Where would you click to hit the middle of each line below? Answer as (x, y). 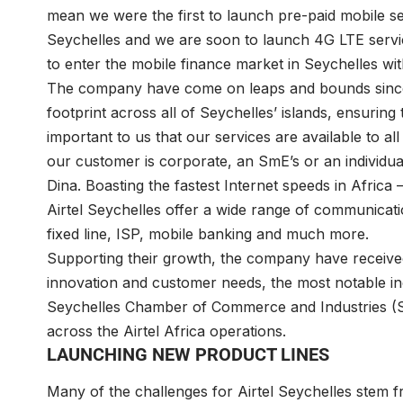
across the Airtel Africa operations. (166, 331)
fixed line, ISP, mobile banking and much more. (208, 234)
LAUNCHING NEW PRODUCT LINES (188, 355)
